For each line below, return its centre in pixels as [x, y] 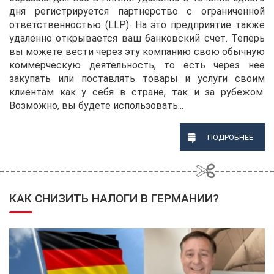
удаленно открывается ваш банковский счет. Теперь [137, 38]
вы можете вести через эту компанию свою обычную [137, 51]
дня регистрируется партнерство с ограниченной [137, 11]
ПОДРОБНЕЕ [230, 138]
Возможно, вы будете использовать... [96, 105]
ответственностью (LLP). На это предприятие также [137, 24]
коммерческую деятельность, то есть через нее [137, 65]
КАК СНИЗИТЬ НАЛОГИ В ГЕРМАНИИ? [114, 199]
